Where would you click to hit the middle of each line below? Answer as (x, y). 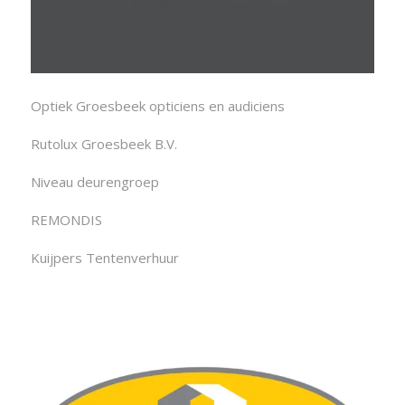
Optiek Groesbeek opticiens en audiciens (157, 106)
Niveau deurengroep (94, 182)
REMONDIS (66, 220)
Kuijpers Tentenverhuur (104, 258)
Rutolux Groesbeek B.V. (104, 144)
